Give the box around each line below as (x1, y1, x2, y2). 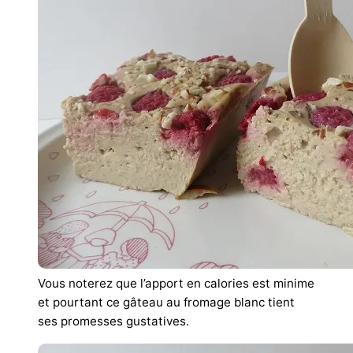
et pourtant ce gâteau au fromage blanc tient (38, 295, 295, 310)
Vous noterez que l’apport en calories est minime (38, 276, 314, 292)
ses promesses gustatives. (38, 314, 189, 329)
